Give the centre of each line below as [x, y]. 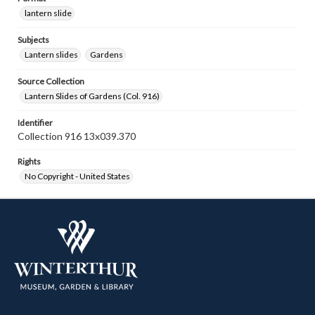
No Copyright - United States [77, 176]
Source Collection [51, 81]
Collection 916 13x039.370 [77, 136]
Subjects [33, 40]
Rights [29, 161]
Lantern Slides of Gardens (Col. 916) [92, 96]
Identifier [35, 123]
